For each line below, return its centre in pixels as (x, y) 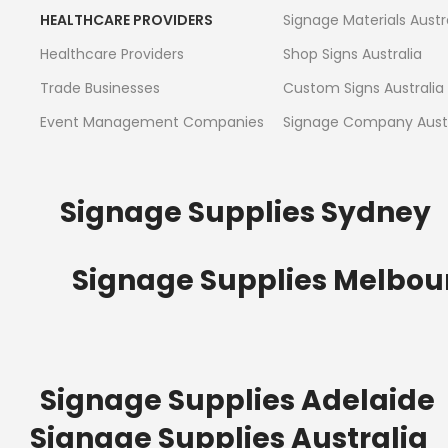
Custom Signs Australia (363, 88)
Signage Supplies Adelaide (237, 401)
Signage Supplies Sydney (245, 213)
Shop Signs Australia (352, 54)
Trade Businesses (100, 88)
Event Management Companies (152, 122)
